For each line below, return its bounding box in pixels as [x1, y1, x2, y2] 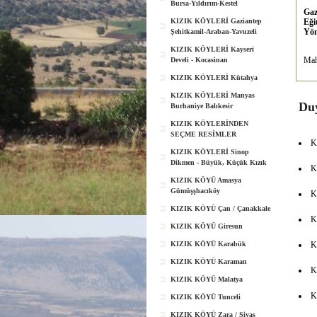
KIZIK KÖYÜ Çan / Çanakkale [171, 204, 270, 212]
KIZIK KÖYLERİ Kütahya [171, 74, 258, 81]
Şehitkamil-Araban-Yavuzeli [171, 28, 257, 35]
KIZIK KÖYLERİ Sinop [171, 148, 249, 156]
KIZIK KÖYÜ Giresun [171, 222, 243, 230]
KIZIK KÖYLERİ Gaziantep [171, 17, 262, 25]
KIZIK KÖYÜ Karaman [171, 258, 247, 265]
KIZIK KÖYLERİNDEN [171, 120, 248, 127]
